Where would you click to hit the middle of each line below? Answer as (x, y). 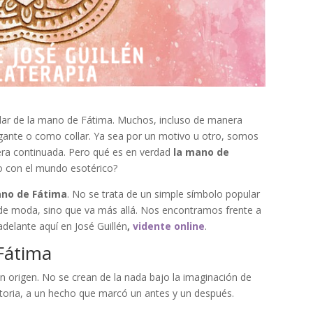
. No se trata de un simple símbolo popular (164, 194)
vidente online (168, 226)
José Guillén (101, 226)
